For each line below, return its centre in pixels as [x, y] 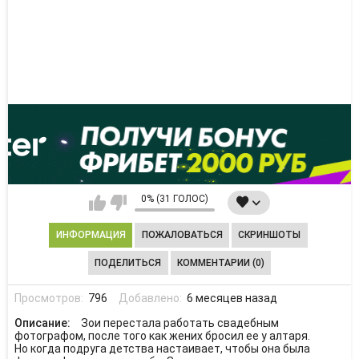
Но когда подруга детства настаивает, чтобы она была [162, 349]
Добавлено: [151, 298]
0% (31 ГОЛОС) [175, 199]
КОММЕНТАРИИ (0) [220, 262]
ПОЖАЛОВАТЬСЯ [182, 235]
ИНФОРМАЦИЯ [91, 235]
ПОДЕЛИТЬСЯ [128, 262]
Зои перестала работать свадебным [179, 323]
